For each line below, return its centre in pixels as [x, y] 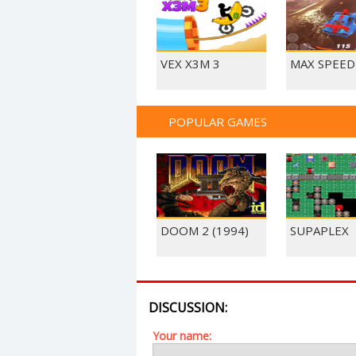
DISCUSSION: [188, 308]
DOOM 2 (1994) [205, 230]
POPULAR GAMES [218, 122]
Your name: [182, 336]
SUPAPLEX [319, 230]
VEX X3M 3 [190, 64]
